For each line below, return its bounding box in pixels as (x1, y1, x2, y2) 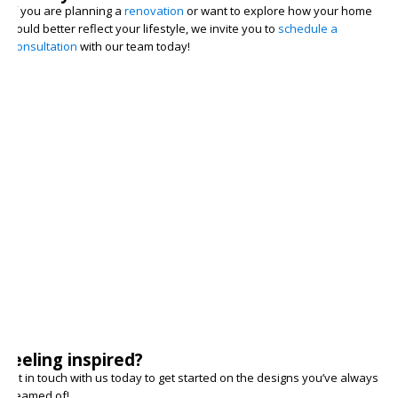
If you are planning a (10, 3, 124, 19)
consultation (10, 38, 77, 54)
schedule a (277, 20, 338, 36)
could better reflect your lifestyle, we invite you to (10, 20, 278, 36)
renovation (123, 3, 184, 19)
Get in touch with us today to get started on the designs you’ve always (3, 369, 379, 386)
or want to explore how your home (183, 3, 372, 19)
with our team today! (76, 38, 190, 54)
